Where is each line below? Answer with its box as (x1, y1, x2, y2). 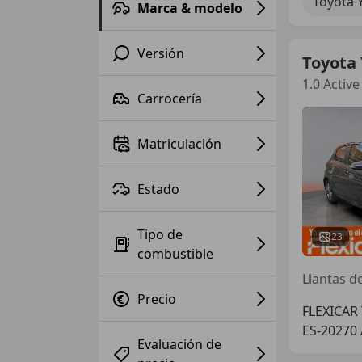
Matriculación (137, 134, 221, 153)
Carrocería (137, 89, 202, 107)
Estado (137, 179, 179, 198)
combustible (137, 244, 213, 263)
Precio (137, 289, 176, 308)
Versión (137, 44, 184, 62)
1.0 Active (302, 74, 360, 93)
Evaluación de (137, 335, 221, 353)
